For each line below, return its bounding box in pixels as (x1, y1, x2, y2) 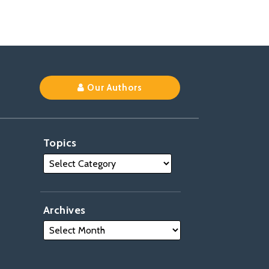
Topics (43, 136, 77, 150)
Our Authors (87, 82, 142, 93)
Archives (43, 203, 86, 217)
